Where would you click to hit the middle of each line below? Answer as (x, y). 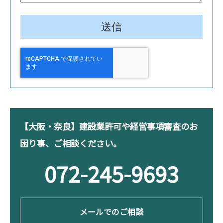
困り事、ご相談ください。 (71, 143)
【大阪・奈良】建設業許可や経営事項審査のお (109, 126)
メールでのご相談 (111, 212)
